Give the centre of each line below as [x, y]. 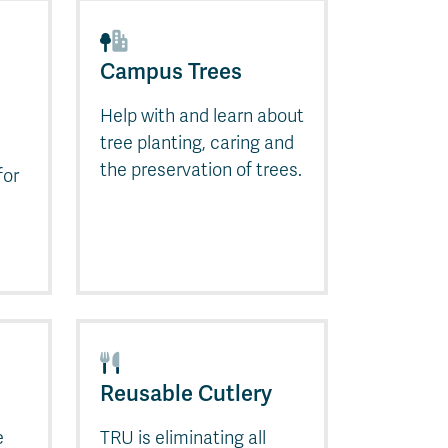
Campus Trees [171, 71]
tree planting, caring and [197, 142]
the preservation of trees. [201, 169]
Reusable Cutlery [186, 393]
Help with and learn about [202, 115]
